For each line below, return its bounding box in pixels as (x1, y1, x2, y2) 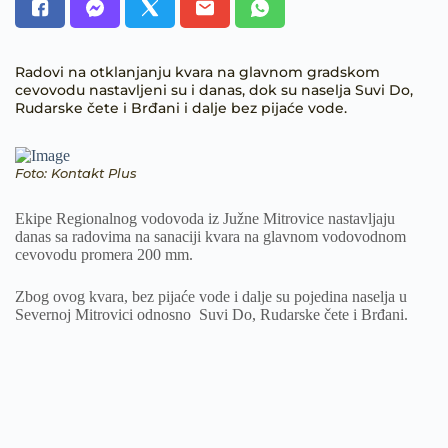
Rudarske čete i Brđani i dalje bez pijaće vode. (15, 99, 347, 117)
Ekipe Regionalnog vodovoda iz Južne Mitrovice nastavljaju (15, 210, 395, 227)
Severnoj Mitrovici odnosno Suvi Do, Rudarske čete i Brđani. (15, 306, 408, 323)
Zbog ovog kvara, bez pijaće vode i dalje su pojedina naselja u (15, 288, 407, 305)
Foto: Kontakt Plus (15, 165, 137, 181)
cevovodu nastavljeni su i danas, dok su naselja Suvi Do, (15, 81, 413, 99)
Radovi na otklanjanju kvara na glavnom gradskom (15, 63, 380, 81)
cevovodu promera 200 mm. (15, 246, 193, 263)
